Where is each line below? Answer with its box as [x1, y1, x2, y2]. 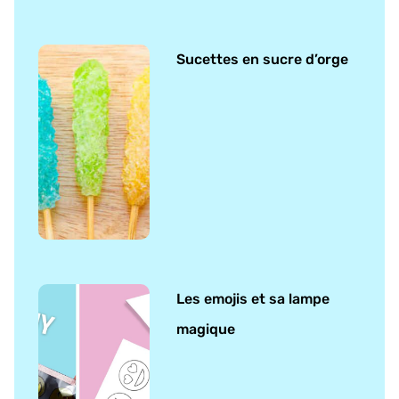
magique [176, 320, 236, 338]
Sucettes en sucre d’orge [176, 50, 349, 68]
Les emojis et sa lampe [176, 289, 330, 307]
